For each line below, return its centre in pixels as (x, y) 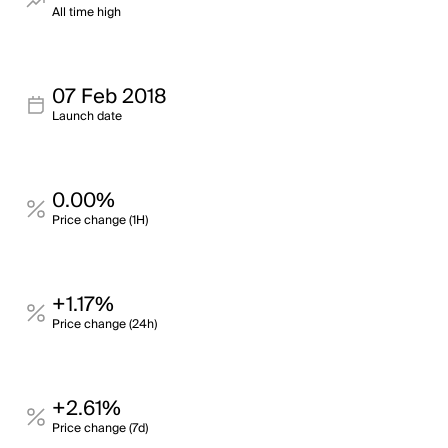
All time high (86, 12)
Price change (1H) (100, 220)
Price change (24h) (104, 324)
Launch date (87, 116)
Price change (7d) (100, 428)
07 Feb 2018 (109, 97)
